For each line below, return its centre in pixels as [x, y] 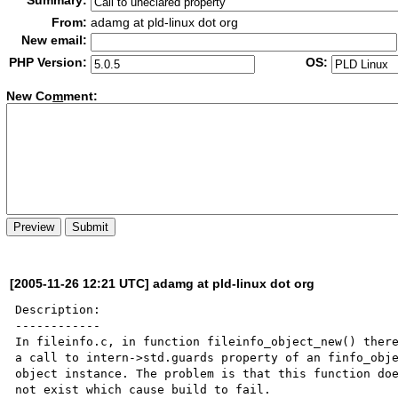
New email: [55, 40]
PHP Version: [48, 62]
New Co [30, 96]
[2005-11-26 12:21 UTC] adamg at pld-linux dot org [163, 283]
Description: [58, 309]
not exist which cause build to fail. [147, 389]
